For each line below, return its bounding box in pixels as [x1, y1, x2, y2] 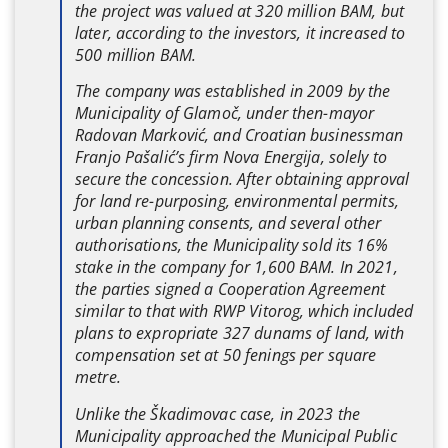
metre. [75, 366, 121, 389]
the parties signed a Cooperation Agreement [75, 278, 386, 301]
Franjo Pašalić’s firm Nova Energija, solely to [75, 146, 387, 169]
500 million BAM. [75, 43, 197, 66]
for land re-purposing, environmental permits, [75, 190, 399, 213]
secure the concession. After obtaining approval [75, 168, 410, 191]
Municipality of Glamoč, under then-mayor [75, 102, 375, 125]
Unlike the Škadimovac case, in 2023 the [75, 402, 361, 425]
